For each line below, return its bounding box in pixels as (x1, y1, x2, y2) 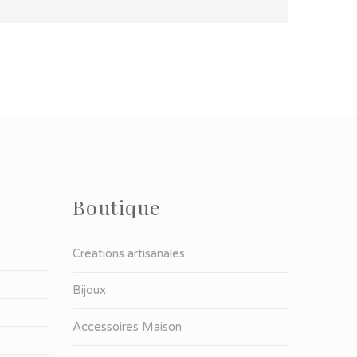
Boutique (73, 194, 161, 221)
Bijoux (73, 283, 106, 298)
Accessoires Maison (73, 320, 182, 335)
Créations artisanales (73, 246, 185, 261)
